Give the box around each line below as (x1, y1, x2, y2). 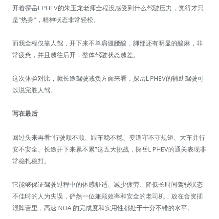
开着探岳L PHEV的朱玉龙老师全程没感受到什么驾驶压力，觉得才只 (12, 3, 204, 12)
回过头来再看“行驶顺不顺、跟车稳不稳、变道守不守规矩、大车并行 (12, 132, 205, 142)
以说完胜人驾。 (12, 86, 57, 95)
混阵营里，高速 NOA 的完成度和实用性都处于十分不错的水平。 (12, 203, 194, 212)
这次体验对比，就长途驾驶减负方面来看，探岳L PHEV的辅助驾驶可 (12, 74, 204, 83)
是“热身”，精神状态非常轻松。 (12, 15, 100, 24)
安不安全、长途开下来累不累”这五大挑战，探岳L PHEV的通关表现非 (12, 144, 206, 153)
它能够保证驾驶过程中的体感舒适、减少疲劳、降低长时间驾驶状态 (12, 179, 203, 189)
